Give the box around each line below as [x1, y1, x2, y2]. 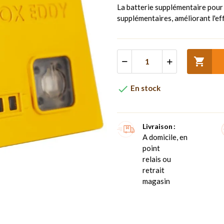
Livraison [142, 121, 172, 130]
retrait [142, 165, 164, 174]
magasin [142, 176, 170, 185]
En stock [129, 83, 160, 92]
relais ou [142, 154, 171, 163]
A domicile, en [142, 132, 187, 141]
